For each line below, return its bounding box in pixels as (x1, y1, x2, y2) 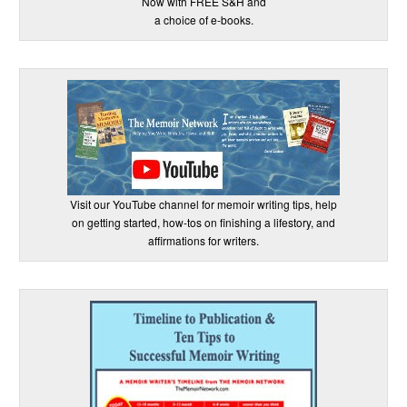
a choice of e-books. (154, 12, 253, 28)
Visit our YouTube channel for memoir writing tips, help (70, 196, 337, 213)
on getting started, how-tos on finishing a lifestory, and (72, 214, 335, 231)
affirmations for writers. (148, 233, 259, 249)
